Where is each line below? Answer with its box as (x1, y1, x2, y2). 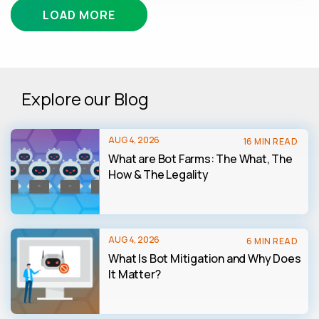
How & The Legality (108, 167, 209, 182)
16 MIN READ (243, 135, 298, 147)
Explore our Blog (21, 87, 149, 110)
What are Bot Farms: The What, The (108, 151, 293, 167)
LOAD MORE (43, 6, 115, 22)
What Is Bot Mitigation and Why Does (108, 251, 301, 266)
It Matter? (108, 266, 161, 282)
